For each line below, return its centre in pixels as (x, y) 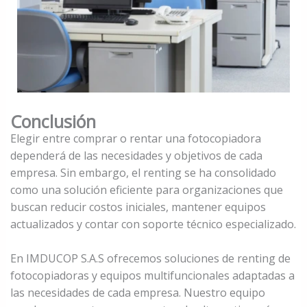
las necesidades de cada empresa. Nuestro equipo (137, 293)
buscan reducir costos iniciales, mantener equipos (138, 207)
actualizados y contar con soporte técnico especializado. (153, 224)
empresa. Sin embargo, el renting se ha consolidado (143, 173)
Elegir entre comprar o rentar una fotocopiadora (135, 139)
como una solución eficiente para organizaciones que (146, 190)
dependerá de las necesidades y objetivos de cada (136, 156)
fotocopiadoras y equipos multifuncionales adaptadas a (152, 276)
